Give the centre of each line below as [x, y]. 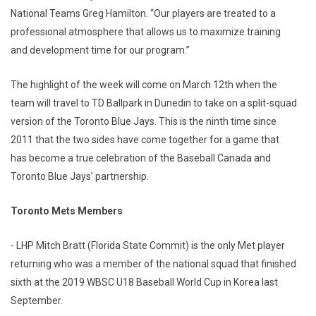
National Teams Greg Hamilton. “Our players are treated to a [143, 13]
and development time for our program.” [100, 50]
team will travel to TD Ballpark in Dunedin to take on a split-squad [154, 103]
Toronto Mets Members [67, 211]
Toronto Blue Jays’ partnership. [80, 176]
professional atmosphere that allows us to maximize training [146, 32]
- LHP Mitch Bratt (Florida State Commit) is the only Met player [148, 245]
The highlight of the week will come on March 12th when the [144, 85]
